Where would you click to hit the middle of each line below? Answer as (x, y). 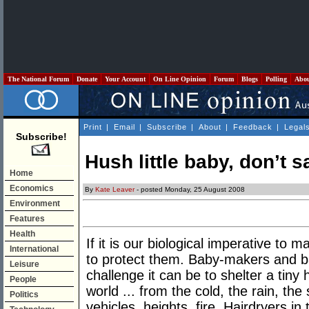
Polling (276, 79)
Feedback (253, 127)
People (23, 279)
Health (22, 234)
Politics (24, 295)
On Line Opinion (180, 79)
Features (27, 219)
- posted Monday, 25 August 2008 (190, 190)
